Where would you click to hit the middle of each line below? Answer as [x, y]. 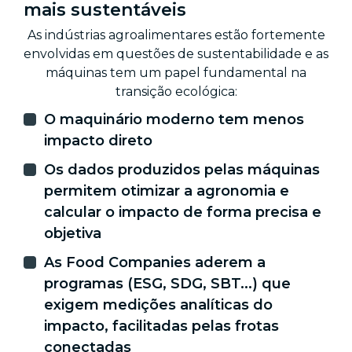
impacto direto [98, 140]
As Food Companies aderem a [155, 262]
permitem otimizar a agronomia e [167, 191]
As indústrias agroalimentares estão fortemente [176, 35]
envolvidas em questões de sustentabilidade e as [176, 53]
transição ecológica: [176, 91]
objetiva [73, 233]
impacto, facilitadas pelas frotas [161, 326]
